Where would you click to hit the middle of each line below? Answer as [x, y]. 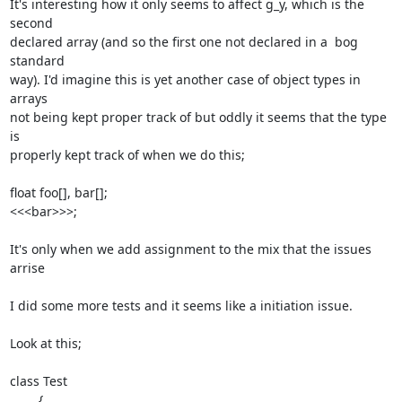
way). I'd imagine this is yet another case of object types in [185, 79]
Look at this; [45, 343]
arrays [28, 98]
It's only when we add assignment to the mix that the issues [190, 249]
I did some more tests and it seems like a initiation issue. [181, 306]
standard [37, 61]
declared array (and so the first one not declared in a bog [184, 42]
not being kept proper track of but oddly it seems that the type [198, 117]
